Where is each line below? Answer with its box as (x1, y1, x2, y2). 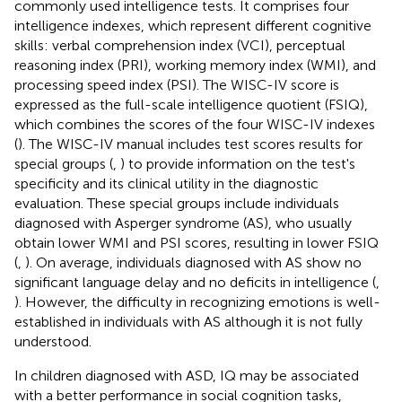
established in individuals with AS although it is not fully (14, 312, 363, 330)
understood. (14, 332, 92, 350)
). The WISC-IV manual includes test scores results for (18, 135, 363, 153)
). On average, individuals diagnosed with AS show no (25, 253, 362, 271)
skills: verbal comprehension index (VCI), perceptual (14, 36, 345, 54)
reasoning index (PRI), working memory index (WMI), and (14, 56, 376, 74)
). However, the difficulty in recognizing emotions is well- (14, 293, 380, 310)
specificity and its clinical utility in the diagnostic (14, 174, 319, 192)
